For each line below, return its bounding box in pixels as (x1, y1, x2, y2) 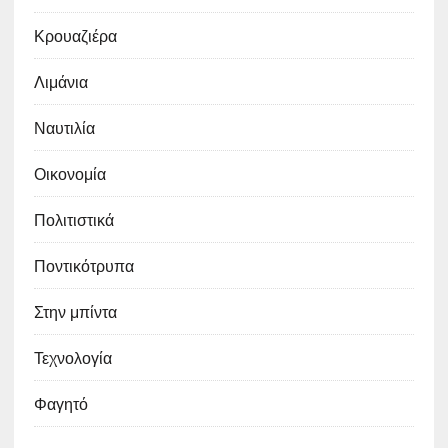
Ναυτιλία (33, 115, 95, 140)
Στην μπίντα (33, 299, 117, 324)
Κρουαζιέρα (33, 23, 117, 48)
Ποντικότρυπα (33, 253, 134, 278)
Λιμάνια (33, 69, 88, 94)
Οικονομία (33, 161, 106, 186)
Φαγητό (33, 391, 88, 416)
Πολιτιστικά (33, 207, 114, 232)
